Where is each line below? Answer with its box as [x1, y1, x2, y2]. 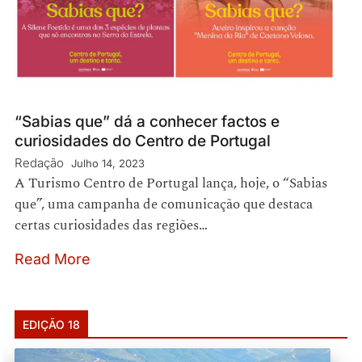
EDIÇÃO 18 [23, 317, 80, 331]
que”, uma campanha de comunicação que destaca [15, 193, 313, 215]
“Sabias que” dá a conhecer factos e [15, 112, 280, 131]
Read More [15, 250, 90, 267]
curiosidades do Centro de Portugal [15, 131, 271, 150]
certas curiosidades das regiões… [15, 214, 208, 236]
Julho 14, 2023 [71, 156, 145, 170]
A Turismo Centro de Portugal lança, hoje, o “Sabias [15, 172, 327, 194]
